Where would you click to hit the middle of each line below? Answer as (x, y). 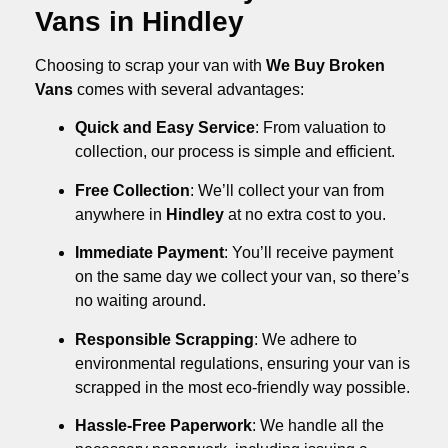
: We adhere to (305, 339)
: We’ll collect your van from (287, 190)
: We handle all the (318, 425)
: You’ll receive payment (308, 253)
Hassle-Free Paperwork (163, 425)
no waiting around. (140, 301)
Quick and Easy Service (165, 128)
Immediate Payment (149, 253)
